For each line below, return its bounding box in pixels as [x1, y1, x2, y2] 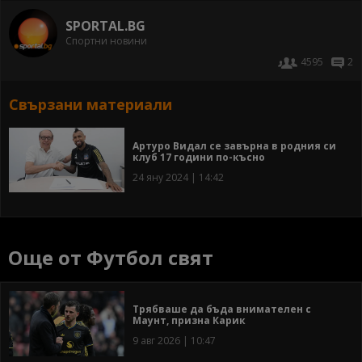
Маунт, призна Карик [133, 313, 246, 327]
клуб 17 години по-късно [133, 149, 265, 164]
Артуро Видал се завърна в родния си [133, 138, 336, 153]
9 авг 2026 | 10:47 [133, 333, 216, 347]
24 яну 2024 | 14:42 [133, 170, 224, 184]
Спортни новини [65, 34, 147, 48]
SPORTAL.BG [65, 17, 145, 36]
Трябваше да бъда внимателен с [133, 301, 311, 316]
